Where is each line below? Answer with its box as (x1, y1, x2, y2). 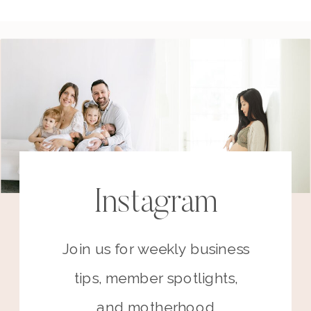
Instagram (94, 187, 218, 221)
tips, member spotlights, (74, 270, 238, 288)
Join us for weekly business (62, 241, 250, 259)
